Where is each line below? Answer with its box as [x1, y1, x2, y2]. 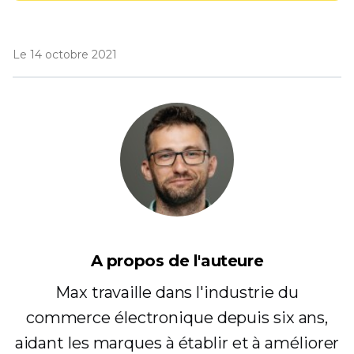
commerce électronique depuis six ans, [25, 308, 329, 327]
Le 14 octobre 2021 [13, 47, 117, 62]
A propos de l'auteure [90, 251, 264, 270]
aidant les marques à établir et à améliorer [14, 333, 340, 352]
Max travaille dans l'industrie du [55, 283, 299, 302]
